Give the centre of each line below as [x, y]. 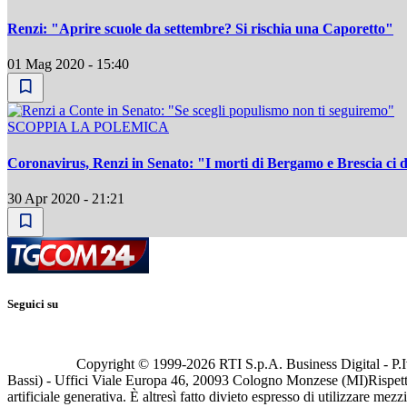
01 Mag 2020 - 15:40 [68, 65]
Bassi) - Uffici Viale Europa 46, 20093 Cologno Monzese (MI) [188, 381]
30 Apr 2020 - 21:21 [66, 199]
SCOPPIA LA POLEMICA [88, 127]
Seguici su [33, 304]
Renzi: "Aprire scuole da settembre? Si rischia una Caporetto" [200, 29]
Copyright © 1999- [131, 364]
